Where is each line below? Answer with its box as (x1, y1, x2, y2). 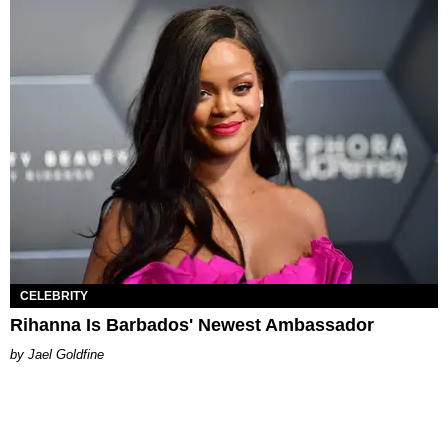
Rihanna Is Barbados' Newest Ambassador (10, 314, 374, 335)
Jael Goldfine (28, 346, 104, 362)
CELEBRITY (20, 288, 88, 303)
